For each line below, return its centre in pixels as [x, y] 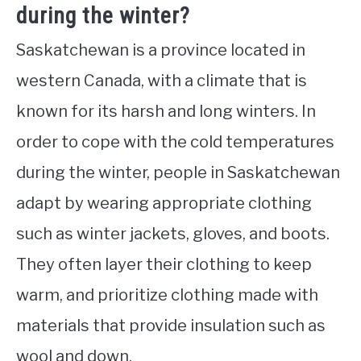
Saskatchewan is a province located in [161, 50]
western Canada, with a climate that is [162, 80]
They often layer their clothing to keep [164, 264]
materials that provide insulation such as [171, 325]
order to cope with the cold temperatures [175, 141]
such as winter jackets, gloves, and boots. [173, 233]
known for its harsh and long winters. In [166, 111]
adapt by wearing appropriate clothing [164, 203]
